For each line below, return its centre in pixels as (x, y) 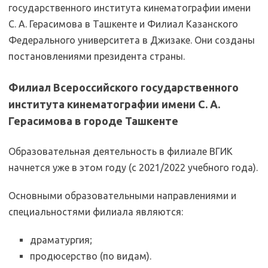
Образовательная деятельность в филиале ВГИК (121, 151)
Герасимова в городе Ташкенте (93, 121)
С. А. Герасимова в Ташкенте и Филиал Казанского (123, 24)
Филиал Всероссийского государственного (124, 87)
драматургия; (61, 240)
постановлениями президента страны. (97, 56)
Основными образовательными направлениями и (122, 196)
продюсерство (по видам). (91, 256)
